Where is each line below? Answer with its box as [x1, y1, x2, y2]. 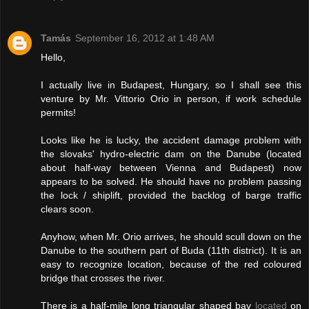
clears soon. [41, 203, 94, 215]
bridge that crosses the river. [41, 272, 165, 283]
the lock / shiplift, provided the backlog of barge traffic [41, 189, 301, 201]
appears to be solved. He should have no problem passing [41, 175, 301, 187]
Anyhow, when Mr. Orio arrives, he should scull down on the [41, 230, 301, 242]
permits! [41, 106, 76, 118]
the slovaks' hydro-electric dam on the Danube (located [41, 148, 301, 159]
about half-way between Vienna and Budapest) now [41, 161, 301, 173]
